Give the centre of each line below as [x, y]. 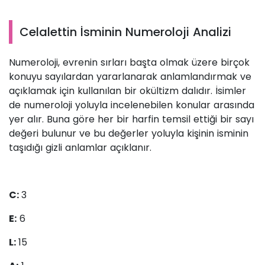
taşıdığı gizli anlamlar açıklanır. [80, 148]
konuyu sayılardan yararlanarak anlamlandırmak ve [130, 77]
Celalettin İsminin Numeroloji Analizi [125, 32]
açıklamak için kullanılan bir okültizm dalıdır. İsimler [127, 91]
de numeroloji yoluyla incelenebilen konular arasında [132, 105]
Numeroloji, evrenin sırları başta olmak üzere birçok [129, 63]
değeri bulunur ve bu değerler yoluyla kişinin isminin [129, 134]
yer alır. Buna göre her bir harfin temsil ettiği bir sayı [131, 119]
